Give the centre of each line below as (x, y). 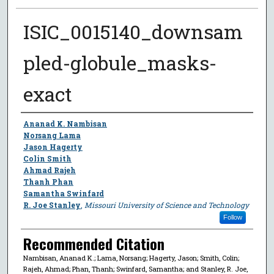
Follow (232, 217)
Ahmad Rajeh (49, 170)
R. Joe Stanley (52, 205)
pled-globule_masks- (120, 62)
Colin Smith (47, 158)
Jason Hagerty (53, 146)
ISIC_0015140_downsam (133, 31)
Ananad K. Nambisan (65, 123)
